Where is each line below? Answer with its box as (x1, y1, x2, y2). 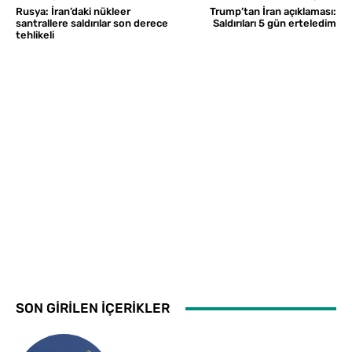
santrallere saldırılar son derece (16, 17, 168, 30)
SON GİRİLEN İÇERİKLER (16, 300, 170, 317)
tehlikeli (16, 29, 54, 42)
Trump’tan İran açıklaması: (209, 5, 336, 18)
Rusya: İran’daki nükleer (16, 5, 130, 18)
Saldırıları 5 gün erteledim (212, 17, 336, 30)
